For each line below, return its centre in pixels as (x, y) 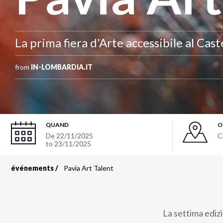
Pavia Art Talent (89, 168)
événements (32, 168)
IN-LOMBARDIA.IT (62, 67)
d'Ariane (46, 200)
